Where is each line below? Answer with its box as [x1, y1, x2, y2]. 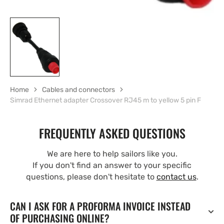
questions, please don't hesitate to [25, 171, 156, 181]
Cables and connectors [42, 85, 115, 94]
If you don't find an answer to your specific [32, 160, 191, 170]
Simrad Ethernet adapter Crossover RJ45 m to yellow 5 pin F [10, 95, 201, 104]
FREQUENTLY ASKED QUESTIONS [38, 123, 185, 142]
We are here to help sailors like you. [46, 148, 177, 158]
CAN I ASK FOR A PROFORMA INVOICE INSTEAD [10, 198, 190, 213]
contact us [156, 171, 196, 181]
